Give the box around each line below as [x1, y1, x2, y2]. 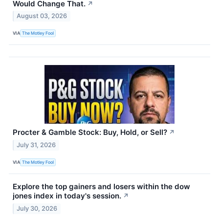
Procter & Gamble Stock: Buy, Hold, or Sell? [13, 128, 167, 137]
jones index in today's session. [13, 191, 121, 201]
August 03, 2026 [17, 12, 67, 20]
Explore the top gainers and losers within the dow [13, 182, 190, 192]
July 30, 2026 [17, 204, 58, 212]
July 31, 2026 [17, 141, 56, 149]
